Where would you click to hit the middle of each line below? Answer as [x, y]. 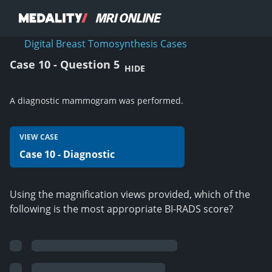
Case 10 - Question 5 [65, 64]
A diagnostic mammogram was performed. [97, 100]
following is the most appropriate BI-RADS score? [121, 209]
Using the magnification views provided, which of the [130, 194]
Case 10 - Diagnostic [67, 154]
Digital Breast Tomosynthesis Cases [106, 44]
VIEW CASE [39, 137]
